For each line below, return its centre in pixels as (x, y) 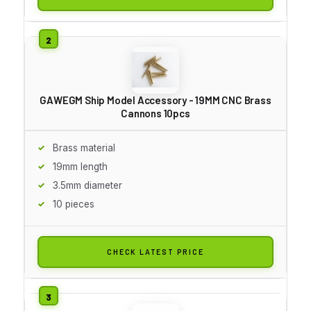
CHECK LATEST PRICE (155, 251)
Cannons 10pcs (155, 113)
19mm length (80, 166)
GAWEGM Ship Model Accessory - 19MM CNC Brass (155, 100)
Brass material (84, 148)
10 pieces (74, 204)
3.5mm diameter (87, 185)
